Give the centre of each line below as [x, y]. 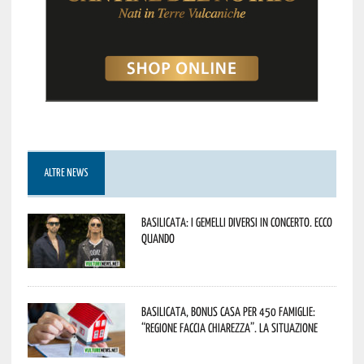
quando [158, 238]
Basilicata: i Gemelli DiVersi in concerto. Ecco [236, 221]
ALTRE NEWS [66, 173]
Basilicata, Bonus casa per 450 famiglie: [228, 311]
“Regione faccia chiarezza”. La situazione [229, 327]
